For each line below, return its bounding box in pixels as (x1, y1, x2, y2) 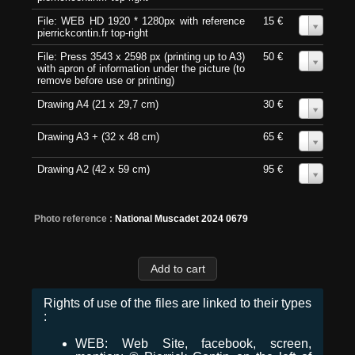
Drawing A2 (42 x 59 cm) (37, 163, 150, 176)
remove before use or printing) (37, 74, 174, 87)
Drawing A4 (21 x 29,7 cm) (37, 98, 158, 111)
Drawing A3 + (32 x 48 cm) (37, 131, 159, 143)
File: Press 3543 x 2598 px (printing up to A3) (37, 51, 245, 63)
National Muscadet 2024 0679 (115, 213, 248, 225)
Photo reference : (32, 213, 115, 225)
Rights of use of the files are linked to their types (44, 296, 311, 310)
